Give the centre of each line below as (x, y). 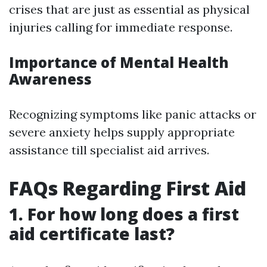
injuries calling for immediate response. (121, 27)
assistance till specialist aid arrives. (109, 150)
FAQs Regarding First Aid (128, 188)
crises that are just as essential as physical (129, 10)
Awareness (50, 79)
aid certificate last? (92, 234)
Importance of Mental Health (119, 63)
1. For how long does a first (124, 214)
